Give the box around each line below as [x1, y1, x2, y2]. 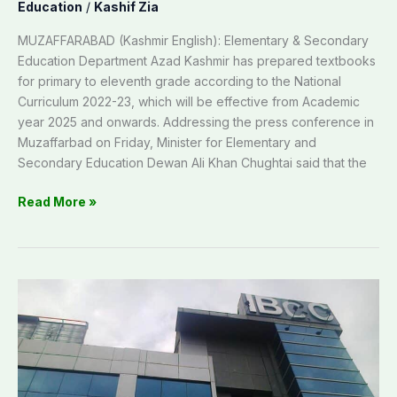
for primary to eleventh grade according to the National [18, 74, 341, 90]
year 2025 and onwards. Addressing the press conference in [18, 114, 374, 130]
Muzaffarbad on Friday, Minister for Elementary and [18, 135, 316, 151]
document [17, 321, 82, 337]
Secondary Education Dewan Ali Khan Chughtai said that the [18, 155, 367, 171]
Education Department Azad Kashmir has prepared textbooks [18, 53, 376, 69]
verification [17, 341, 90, 357]
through [17, 362, 67, 378]
